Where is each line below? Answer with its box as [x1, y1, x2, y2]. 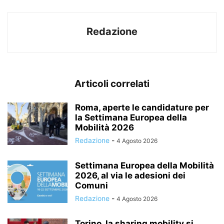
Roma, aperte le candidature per [75, 102, 209, 113]
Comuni [75, 180, 108, 191]
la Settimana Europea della [75, 112, 187, 123]
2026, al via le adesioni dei [75, 170, 185, 181]
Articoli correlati [74, 78, 149, 90]
